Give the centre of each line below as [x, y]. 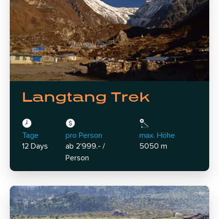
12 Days [35, 146]
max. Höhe [157, 135]
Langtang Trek [86, 97]
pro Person [84, 135]
